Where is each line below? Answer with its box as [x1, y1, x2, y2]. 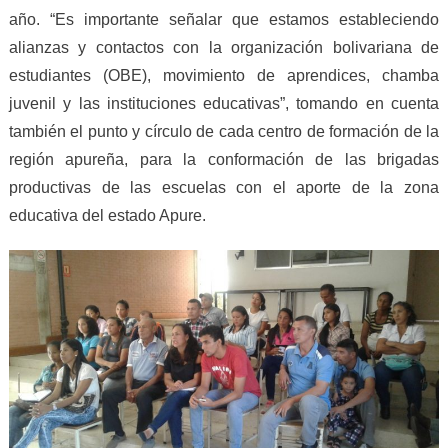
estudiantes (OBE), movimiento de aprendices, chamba [8, 67, 440, 85]
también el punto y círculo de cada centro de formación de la [8, 123, 440, 141]
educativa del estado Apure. [8, 207, 206, 225]
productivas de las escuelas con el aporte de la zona [8, 179, 440, 197]
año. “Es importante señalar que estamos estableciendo [8, 11, 440, 29]
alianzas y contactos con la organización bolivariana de [8, 39, 440, 57]
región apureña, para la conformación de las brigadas [8, 151, 440, 169]
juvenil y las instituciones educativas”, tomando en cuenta [8, 95, 440, 113]
